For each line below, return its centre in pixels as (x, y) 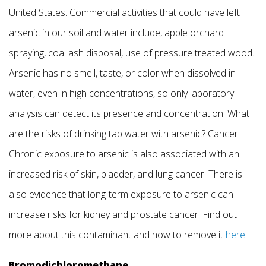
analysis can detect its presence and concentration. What (129, 114)
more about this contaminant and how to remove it (117, 235)
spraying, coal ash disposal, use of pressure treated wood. (132, 53)
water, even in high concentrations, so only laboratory (121, 94)
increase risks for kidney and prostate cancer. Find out (123, 215)
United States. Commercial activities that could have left (124, 13)
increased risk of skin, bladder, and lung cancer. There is (126, 174)
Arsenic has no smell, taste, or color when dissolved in (122, 73)
